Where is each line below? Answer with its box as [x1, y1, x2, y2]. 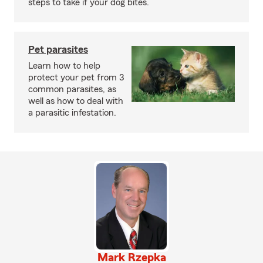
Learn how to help [28, 61, 100, 71]
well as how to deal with [28, 96, 123, 106]
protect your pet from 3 [28, 73, 124, 83]
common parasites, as [28, 85, 116, 95]
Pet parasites [28, 44, 88, 55]
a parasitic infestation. [28, 108, 116, 118]
